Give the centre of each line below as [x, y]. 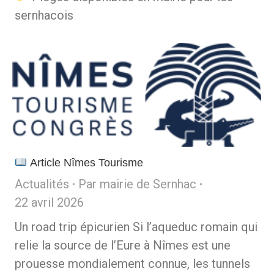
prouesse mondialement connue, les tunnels [132, 263]
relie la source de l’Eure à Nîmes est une [123, 245]
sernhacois [44, 15]
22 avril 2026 [49, 202]
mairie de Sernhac [148, 184]
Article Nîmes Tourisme [85, 162]
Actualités [42, 184]
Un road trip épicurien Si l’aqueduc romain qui [136, 227]
